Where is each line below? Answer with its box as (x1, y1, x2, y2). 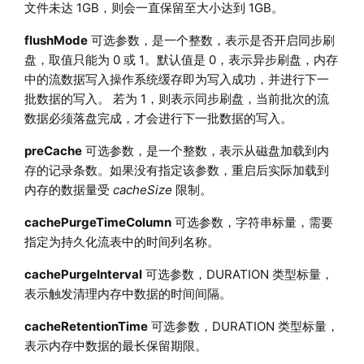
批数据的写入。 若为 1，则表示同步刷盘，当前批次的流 (24, 90, 329, 106)
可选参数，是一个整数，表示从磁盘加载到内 (81, 142, 329, 158)
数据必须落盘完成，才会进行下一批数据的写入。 (24, 110, 292, 126)
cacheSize (112, 181, 172, 197)
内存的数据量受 (24, 181, 113, 197)
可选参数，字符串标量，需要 (171, 214, 333, 230)
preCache (24, 142, 82, 158)
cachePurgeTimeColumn (24, 214, 171, 230)
